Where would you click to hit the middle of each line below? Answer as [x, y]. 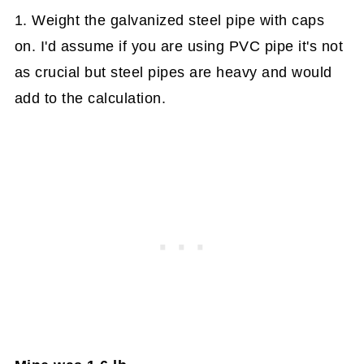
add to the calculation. [90, 99]
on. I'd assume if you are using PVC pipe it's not [179, 47]
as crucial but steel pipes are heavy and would [173, 73]
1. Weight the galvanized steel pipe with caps [169, 21]
